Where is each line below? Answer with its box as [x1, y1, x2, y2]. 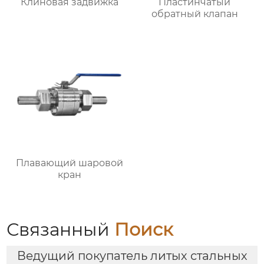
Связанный [6, 219, 115, 240]
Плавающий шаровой [15, 157, 123, 169]
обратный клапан [151, 8, 238, 20]
